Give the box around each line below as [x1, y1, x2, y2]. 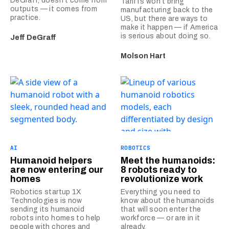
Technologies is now [10, 197, 82, 204]
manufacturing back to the [121, 6, 213, 14]
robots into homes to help [10, 214, 101, 222]
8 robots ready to [121, 165, 197, 175]
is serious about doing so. [121, 32, 211, 40]
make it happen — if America [121, 24, 218, 31]
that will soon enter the [121, 205, 201, 213]
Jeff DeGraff [10, 34, 56, 41]
